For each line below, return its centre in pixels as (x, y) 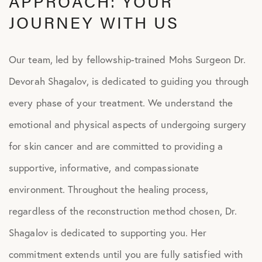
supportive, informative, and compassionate (104, 168)
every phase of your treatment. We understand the (121, 103)
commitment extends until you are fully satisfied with (126, 254)
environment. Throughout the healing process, (109, 189)
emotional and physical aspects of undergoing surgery (128, 124)
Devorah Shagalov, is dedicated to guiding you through (129, 81)
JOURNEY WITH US (94, 22)
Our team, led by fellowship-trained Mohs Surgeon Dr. (127, 59)
